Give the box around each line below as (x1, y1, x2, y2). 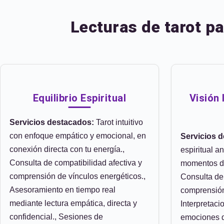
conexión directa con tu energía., (9, 145, 124, 153)
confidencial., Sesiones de (9, 212, 103, 221)
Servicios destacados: (9, 118, 94, 126)
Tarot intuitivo (94, 118, 143, 126)
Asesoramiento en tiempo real (9, 185, 115, 194)
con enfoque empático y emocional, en (9, 131, 146, 140)
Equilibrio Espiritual (32, 92, 126, 104)
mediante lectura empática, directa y (9, 199, 137, 207)
